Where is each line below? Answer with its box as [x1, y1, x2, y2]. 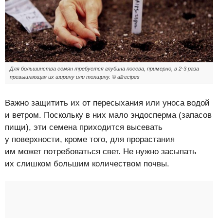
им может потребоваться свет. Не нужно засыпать [5, 146, 197, 156]
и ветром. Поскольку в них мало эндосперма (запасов [5, 110, 212, 120]
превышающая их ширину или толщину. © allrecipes [10, 73, 140, 80]
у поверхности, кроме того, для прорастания [5, 134, 175, 144]
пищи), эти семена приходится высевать [5, 122, 163, 132]
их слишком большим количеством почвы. [5, 159, 169, 168]
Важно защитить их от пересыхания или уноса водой [5, 98, 210, 108]
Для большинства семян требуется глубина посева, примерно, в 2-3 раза [10, 65, 199, 72]
